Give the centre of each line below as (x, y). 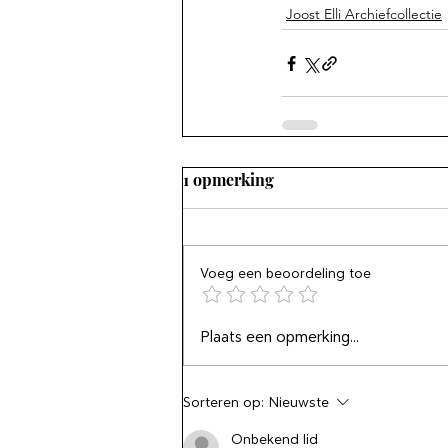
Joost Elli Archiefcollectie (364, 14)
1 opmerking (228, 179)
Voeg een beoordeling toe (285, 273)
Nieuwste (298, 402)
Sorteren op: (223, 402)
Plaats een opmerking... (279, 336)
